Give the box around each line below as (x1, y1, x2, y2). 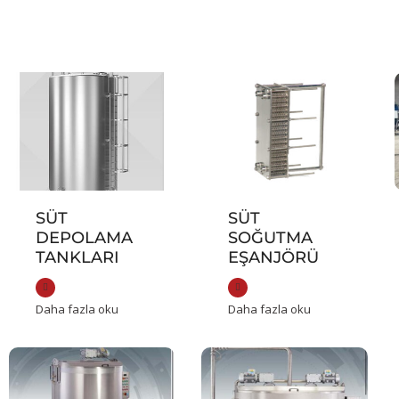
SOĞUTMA (228, 228, 313, 248)
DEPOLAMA (36, 228, 133, 248)
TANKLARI (36, 248, 119, 268)
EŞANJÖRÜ (228, 248, 320, 268)
